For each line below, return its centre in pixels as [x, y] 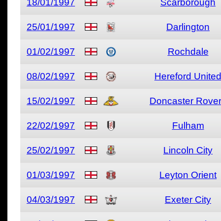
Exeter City [188, 200]
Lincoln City [188, 150]
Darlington [188, 27]
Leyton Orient [188, 175]
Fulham [188, 126]
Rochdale [188, 52]
